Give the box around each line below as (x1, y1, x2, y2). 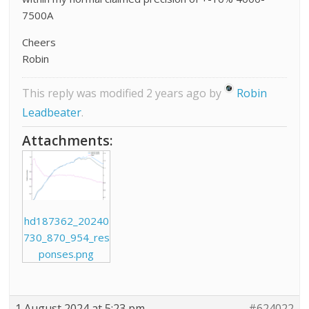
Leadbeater (22, 105, 82, 121)
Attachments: (22, 131, 114, 150)
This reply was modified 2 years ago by (22, 86, 225, 101)
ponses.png (39, 247, 94, 261)
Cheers (22, 35, 57, 50)
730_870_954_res (23, 230, 110, 245)
